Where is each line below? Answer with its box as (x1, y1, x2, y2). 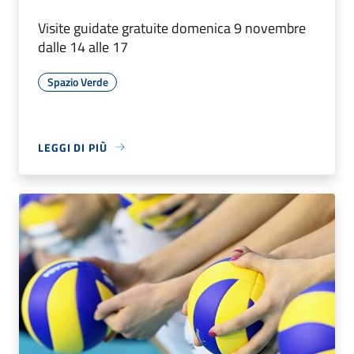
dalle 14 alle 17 (38, 36, 128, 58)
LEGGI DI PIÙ (38, 138, 107, 156)
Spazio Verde (47, 73, 108, 90)
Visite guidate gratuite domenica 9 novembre (38, 17, 306, 39)
